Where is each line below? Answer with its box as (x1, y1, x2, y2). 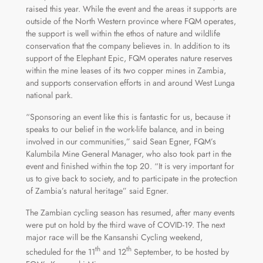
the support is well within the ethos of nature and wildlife (25, 28, 220, 40)
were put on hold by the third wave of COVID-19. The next (25, 219, 225, 231)
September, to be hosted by (131, 245, 229, 258)
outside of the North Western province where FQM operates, (25, 15, 236, 28)
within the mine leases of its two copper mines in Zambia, (25, 65, 226, 77)
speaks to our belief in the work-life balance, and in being (25, 123, 224, 136)
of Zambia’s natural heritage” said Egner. (25, 185, 168, 197)
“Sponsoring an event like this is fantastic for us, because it (25, 111, 230, 123)
